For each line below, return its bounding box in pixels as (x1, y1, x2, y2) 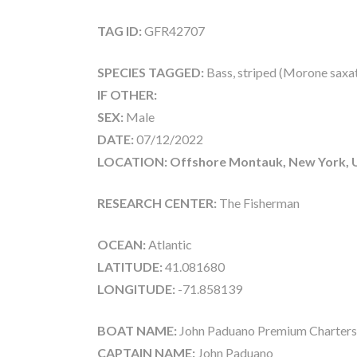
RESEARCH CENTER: (97, 195, 217, 211)
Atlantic (146, 237, 192, 253)
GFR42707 (142, 23, 205, 39)
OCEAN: (97, 237, 146, 253)
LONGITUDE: (97, 281, 175, 297)
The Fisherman (217, 195, 300, 211)
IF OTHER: (97, 87, 157, 103)
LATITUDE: (97, 259, 163, 275)
